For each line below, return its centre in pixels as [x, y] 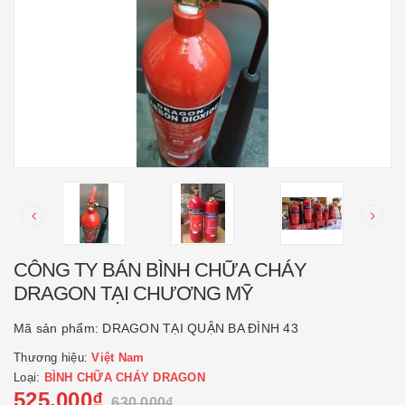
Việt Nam [118, 358]
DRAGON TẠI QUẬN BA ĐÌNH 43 [200, 328]
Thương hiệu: [53, 358]
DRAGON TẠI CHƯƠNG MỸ [133, 293]
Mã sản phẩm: [58, 328]
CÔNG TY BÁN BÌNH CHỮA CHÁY [160, 270]
